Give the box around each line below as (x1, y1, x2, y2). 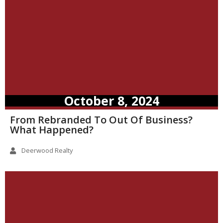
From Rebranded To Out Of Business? (10, 113, 193, 127)
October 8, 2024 (64, 92, 159, 110)
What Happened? (10, 123, 94, 137)
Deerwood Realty (21, 146, 73, 155)
